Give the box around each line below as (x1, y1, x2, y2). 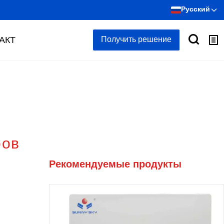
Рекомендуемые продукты (49, 160, 181, 169)
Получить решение (101, 36, 171, 44)
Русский (181, 6, 210, 13)
